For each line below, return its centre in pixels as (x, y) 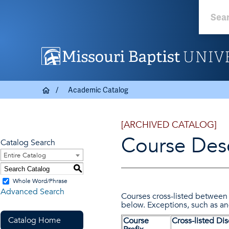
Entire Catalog (25, 155)
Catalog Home (35, 220)
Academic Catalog (98, 90)
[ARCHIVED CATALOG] (169, 125)
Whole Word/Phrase (40, 181)
